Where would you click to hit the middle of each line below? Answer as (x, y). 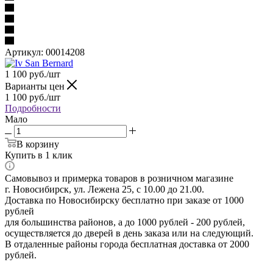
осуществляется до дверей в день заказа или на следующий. (129, 233)
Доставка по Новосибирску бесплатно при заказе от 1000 (124, 200)
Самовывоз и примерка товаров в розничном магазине (119, 178)
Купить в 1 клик (39, 155)
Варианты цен (36, 86)
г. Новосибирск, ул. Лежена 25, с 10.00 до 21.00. (105, 189)
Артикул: (24, 52)
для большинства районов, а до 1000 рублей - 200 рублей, (125, 222)
